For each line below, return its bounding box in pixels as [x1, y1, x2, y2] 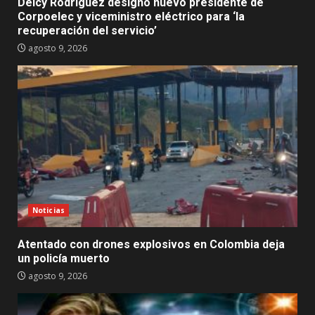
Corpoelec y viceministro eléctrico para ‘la [18, 10, 245, 24]
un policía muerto [18, 252, 110, 266]
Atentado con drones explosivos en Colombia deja [18, 238, 285, 252]
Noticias [32, 205, 65, 216]
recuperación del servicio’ [18, 24, 157, 38]
